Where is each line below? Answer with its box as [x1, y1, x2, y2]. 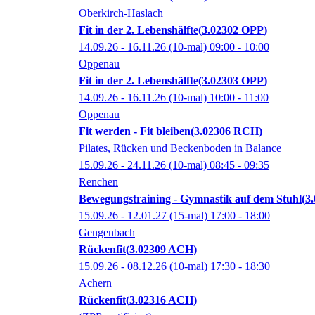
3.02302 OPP [202, 24, 264, 37]
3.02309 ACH [129, 243, 193, 256]
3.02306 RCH [194, 125, 259, 138]
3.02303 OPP [202, 75, 264, 87]
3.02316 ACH [129, 294, 193, 307]
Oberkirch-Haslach [79, 7, 163, 20]
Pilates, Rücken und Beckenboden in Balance [79, 142, 281, 155]
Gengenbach [79, 226, 135, 239]
